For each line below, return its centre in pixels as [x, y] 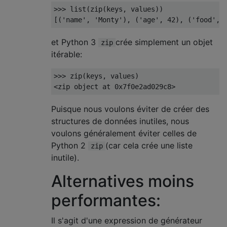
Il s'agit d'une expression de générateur [127, 220]
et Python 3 [75, 42]
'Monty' [108, 20]
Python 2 [70, 145]
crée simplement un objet [164, 42]
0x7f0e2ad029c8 [143, 87]
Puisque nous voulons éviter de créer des [130, 109]
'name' [74, 20]
